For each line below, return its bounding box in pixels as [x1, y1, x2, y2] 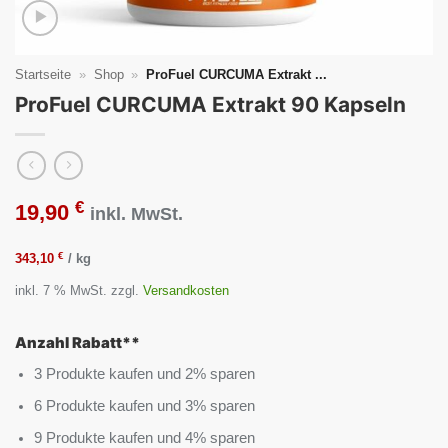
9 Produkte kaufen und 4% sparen [34, 429, 256, 446]
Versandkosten [143, 283, 229, 299]
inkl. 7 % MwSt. [15, 283, 107, 299]
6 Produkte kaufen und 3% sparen [34, 397, 256, 414]
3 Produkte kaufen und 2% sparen [34, 365, 256, 382]
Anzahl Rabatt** [15, 334, 140, 353]
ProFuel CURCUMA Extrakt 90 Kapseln [15, 92, 406, 118]
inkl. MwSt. [90, 204, 183, 225]
